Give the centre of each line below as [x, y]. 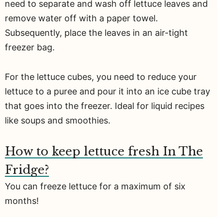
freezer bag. [30, 47]
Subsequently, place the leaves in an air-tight [96, 33]
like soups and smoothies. [58, 120]
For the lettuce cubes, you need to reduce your [101, 77]
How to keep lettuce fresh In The [104, 152]
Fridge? [27, 170]
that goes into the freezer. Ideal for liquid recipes [105, 106]
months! [22, 201]
